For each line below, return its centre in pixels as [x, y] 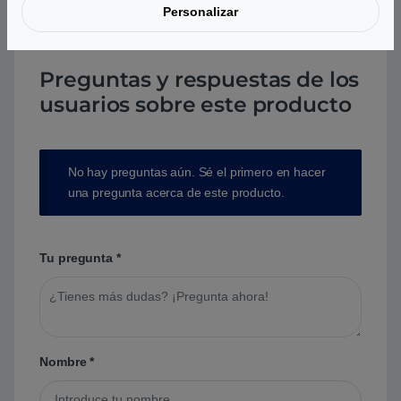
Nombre [65, 361]
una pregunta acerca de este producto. [176, 192]
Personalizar [200, 11]
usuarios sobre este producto [196, 105]
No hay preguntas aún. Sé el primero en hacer [196, 171]
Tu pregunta [78, 257]
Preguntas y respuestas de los [200, 80]
